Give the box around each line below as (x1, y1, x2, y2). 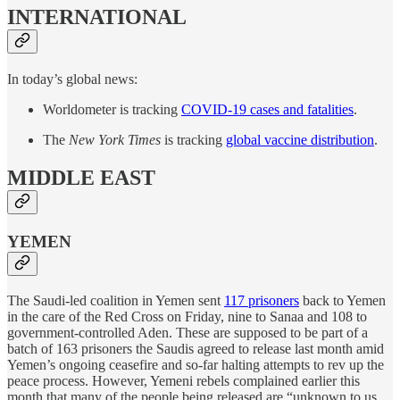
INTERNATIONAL (7, 5, 187, 29)
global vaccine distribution (226, 132, 374, 148)
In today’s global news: (7, 71, 137, 87)
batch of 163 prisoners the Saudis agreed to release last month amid (7, 340, 384, 356)
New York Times (69, 132, 161, 148)
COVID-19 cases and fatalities (181, 102, 354, 118)
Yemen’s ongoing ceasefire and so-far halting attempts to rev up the (7, 356, 384, 372)
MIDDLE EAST (7, 166, 155, 190)
